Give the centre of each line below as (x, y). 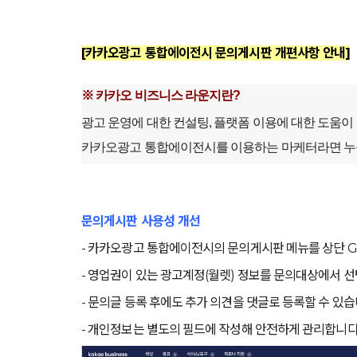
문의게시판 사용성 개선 (141, 221)
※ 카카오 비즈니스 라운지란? (161, 95)
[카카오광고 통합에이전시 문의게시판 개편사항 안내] (216, 53)
